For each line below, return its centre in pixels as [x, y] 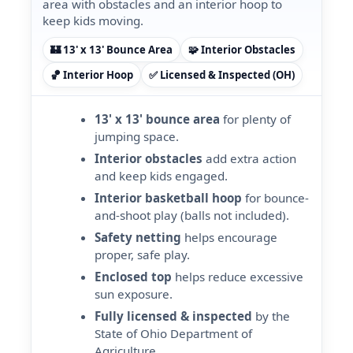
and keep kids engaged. [161, 176]
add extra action [249, 158]
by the [271, 316]
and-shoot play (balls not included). [191, 215]
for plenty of [255, 119]
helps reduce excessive [237, 277]
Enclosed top [133, 277]
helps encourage [229, 237]
